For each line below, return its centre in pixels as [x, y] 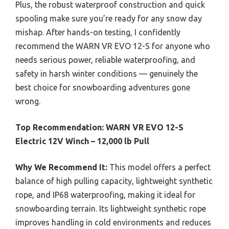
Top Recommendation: [60, 127]
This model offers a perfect [159, 167]
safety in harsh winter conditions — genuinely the [107, 73]
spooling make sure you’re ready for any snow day [109, 18]
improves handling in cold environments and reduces [113, 222]
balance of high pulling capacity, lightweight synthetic [114, 181]
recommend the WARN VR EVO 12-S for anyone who [113, 46]
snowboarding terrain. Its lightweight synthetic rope [111, 208]
